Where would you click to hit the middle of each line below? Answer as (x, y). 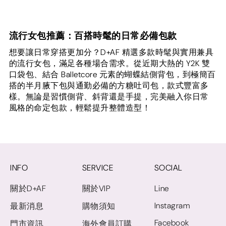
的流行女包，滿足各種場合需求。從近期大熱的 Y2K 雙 (109, 64)
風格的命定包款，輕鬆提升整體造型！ (80, 108)
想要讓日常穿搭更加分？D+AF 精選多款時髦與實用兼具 (111, 52)
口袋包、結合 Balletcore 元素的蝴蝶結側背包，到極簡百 (112, 75)
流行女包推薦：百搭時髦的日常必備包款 (93, 36)
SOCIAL (168, 168)
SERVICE (98, 168)
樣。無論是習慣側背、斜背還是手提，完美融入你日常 (109, 97)
